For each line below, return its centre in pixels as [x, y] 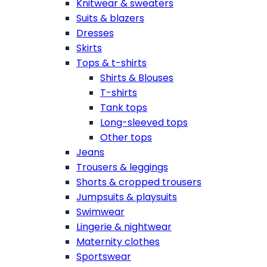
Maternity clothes [118, 241]
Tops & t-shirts [111, 63]
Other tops [126, 137]
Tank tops [124, 107]
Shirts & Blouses [137, 77]
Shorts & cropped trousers [139, 182]
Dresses [95, 33]
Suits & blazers [110, 18]
